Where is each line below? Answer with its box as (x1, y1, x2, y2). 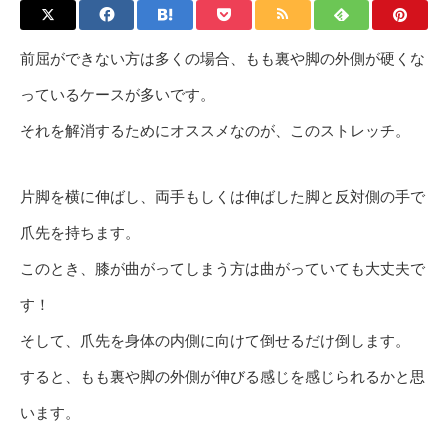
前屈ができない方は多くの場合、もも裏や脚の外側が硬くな (20, 48, 425, 69)
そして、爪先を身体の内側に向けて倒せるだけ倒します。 (20, 330, 410, 351)
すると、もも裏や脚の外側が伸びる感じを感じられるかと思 (20, 366, 425, 387)
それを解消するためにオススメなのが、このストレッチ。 (20, 120, 410, 141)
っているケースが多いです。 (20, 84, 215, 105)
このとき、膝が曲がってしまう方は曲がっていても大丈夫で (20, 258, 425, 279)
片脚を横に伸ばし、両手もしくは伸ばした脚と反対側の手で (20, 186, 425, 207)
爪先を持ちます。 (20, 222, 140, 243)
